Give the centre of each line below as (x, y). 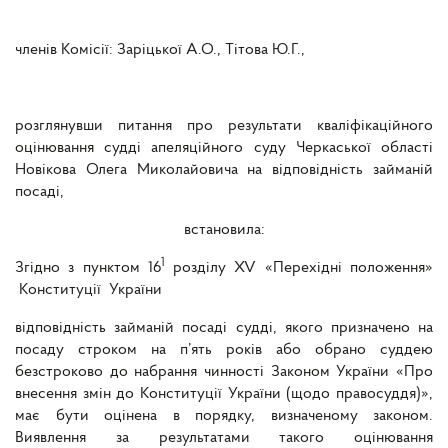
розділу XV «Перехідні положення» (299, 268)
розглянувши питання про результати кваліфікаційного (224, 126)
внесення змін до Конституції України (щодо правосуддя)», (224, 394)
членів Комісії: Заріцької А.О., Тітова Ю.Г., (160, 50)
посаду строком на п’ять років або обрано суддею (224, 350)
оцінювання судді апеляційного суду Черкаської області (224, 148)
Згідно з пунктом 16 (88, 268)
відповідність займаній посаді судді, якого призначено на (224, 328)
